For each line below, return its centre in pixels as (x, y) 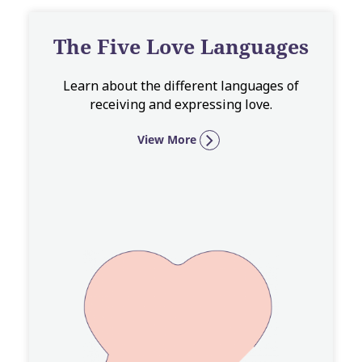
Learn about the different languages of (181, 86)
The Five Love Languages (181, 46)
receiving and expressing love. (181, 104)
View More (166, 139)
